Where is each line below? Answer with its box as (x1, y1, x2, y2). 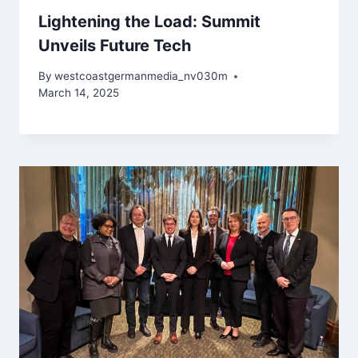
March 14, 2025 (38, 86, 119, 100)
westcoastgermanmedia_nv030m (54, 70, 229, 83)
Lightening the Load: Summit (38, 11, 261, 31)
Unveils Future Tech (38, 35, 191, 55)
